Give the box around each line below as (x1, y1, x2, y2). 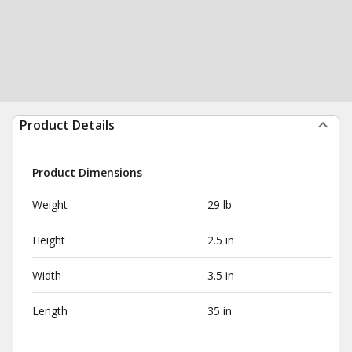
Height (32, 233, 65, 247)
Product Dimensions (32, 165, 142, 180)
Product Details (20, 116, 115, 134)
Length (32, 303, 68, 318)
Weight (32, 197, 68, 212)
